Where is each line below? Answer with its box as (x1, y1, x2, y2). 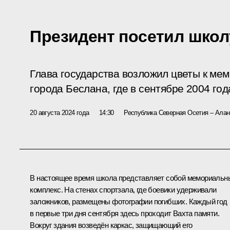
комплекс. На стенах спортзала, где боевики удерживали (30, 185, 217, 194)
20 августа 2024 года (30, 108, 89, 117)
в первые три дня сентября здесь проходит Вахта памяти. (30, 208, 219, 218)
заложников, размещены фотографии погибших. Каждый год (30, 197, 227, 206)
